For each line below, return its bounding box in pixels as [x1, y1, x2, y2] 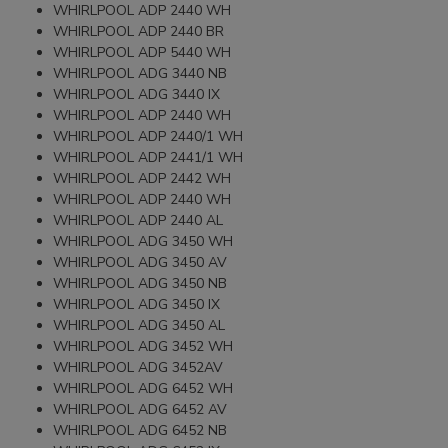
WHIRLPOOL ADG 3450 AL [53, 315, 226, 335]
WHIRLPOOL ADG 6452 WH [53, 378, 234, 398]
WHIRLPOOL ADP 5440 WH [53, 42, 232, 62]
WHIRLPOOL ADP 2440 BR [53, 21, 225, 41]
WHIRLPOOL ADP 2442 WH [53, 168, 232, 188]
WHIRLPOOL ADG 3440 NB [53, 63, 228, 83]
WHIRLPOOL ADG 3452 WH [53, 336, 234, 356]
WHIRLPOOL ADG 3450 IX [53, 294, 221, 314]
